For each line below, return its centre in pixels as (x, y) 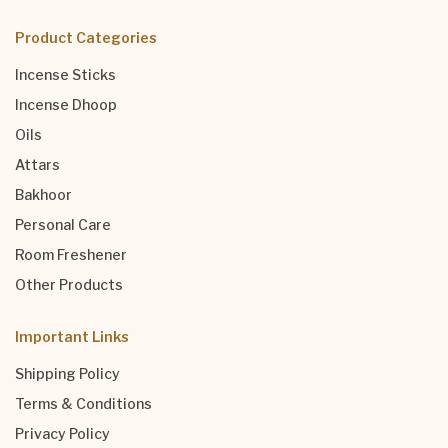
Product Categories (86, 38)
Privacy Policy (62, 434)
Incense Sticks (65, 75)
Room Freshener (71, 255)
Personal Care (63, 225)
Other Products (69, 285)
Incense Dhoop (66, 105)
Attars (37, 165)
